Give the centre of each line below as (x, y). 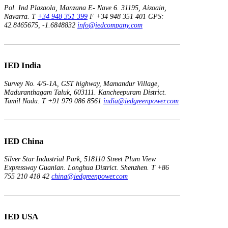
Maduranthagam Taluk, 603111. (50, 92)
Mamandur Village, (130, 83)
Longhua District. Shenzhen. (107, 168)
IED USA (21, 217)
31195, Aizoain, (143, 7)
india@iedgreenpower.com (141, 101)
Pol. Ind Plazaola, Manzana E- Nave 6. (62, 7)
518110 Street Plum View (119, 159)
